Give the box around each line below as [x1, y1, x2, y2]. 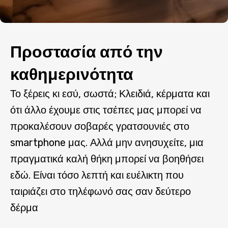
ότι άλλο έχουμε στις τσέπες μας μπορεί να [10, 103, 202, 116]
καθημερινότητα [10, 64, 133, 84]
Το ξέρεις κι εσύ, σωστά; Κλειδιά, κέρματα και [10, 87, 210, 100]
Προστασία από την [10, 42, 163, 62]
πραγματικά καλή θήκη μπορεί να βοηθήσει [10, 152, 204, 165]
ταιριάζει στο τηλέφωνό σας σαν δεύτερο [10, 185, 191, 197]
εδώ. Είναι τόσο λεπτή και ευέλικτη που [10, 168, 184, 181]
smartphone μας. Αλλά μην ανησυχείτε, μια [10, 136, 204, 149]
